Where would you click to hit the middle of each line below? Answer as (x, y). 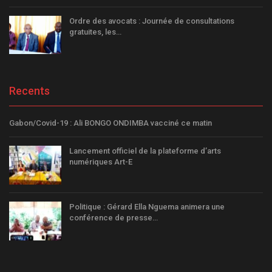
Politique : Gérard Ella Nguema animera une (147, 206)
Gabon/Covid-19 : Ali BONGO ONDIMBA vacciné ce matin (110, 123)
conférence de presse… (114, 217)
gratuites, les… (95, 32)
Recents (29, 91)
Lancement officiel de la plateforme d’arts (145, 151)
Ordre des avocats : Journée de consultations (152, 21)
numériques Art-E (101, 162)
